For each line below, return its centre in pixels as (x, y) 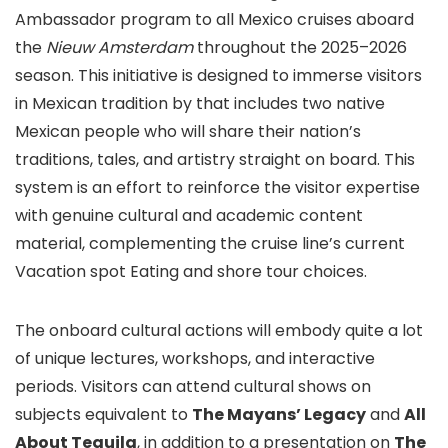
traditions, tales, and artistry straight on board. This (215, 159)
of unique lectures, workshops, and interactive (195, 358)
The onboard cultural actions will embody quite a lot (219, 330)
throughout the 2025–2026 (300, 47)
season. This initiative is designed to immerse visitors (218, 75)
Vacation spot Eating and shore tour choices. (191, 271)
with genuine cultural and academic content (189, 215)
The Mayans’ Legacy (279, 414)
